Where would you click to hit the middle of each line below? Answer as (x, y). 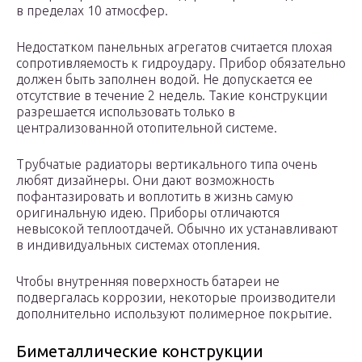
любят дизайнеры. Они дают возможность (145, 181)
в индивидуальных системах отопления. (138, 245)
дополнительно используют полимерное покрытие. (174, 314)
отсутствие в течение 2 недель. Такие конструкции (172, 96)
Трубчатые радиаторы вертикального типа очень (166, 164)
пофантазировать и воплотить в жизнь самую (155, 197)
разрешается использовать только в (126, 112)
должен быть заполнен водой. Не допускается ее (164, 80)
